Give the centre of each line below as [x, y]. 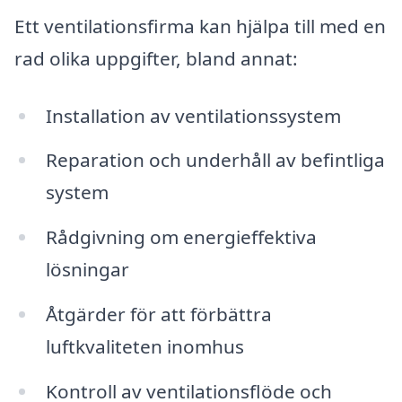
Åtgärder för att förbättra [158, 315]
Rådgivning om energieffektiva [181, 237]
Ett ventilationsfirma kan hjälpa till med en [200, 26]
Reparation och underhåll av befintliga [215, 160]
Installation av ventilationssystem [193, 115]
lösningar [87, 270]
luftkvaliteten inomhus [144, 347]
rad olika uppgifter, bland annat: [156, 58]
